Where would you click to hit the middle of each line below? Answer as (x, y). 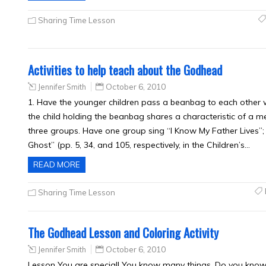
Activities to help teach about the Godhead (125, 70)
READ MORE (57, 164)
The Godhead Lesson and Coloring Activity (123, 232)
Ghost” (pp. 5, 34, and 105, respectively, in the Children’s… (139, 145)
